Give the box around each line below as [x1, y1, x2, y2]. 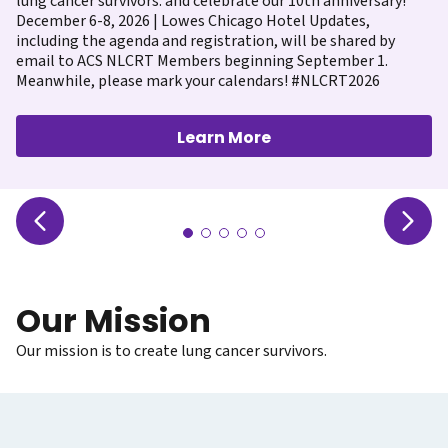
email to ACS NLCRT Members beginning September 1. [16, 50, 388, 72]
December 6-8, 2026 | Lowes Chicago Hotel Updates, [16, 10, 370, 32]
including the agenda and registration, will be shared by [16, 30, 395, 52]
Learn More [177, 126, 271, 149]
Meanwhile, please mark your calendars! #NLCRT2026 [16, 70, 380, 92]
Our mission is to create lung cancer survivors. [16, 340, 327, 362]
